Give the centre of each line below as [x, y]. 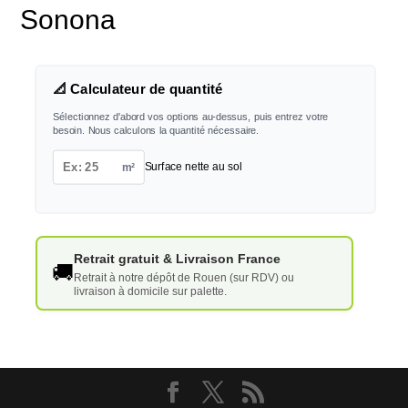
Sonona [68, 20]
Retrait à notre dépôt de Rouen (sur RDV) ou [184, 277]
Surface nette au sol [193, 167]
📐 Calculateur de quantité [138, 90]
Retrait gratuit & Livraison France [177, 258]
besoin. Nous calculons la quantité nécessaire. [156, 131]
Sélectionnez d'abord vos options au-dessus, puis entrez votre [190, 117]
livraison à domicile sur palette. [150, 291]
